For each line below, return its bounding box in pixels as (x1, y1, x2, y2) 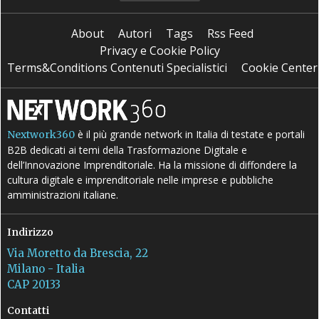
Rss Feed (207, 26, 253, 42)
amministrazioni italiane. (7, 188, 119, 202)
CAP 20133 (7, 278, 61, 292)
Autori (118, 26, 152, 42)
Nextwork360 (7, 128, 75, 142)
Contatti (7, 304, 50, 318)
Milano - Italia (7, 262, 85, 276)
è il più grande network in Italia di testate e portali (75, 127, 305, 142)
